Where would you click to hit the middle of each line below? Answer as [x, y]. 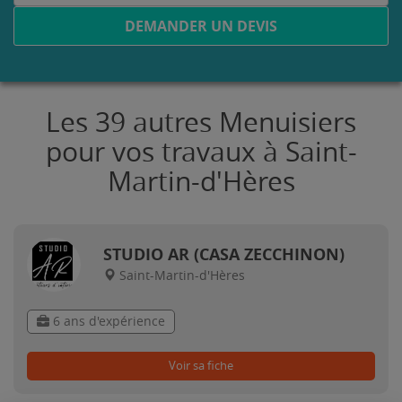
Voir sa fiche [201, 366]
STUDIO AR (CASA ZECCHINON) [224, 254]
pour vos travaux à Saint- [201, 153]
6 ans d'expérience [107, 322]
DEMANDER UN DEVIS [201, 26]
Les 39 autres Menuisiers [201, 123]
